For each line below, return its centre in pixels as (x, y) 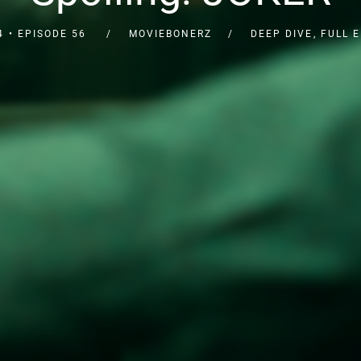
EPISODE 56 (52, 33)
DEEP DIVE (281, 33)
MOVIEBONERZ (170, 33)
